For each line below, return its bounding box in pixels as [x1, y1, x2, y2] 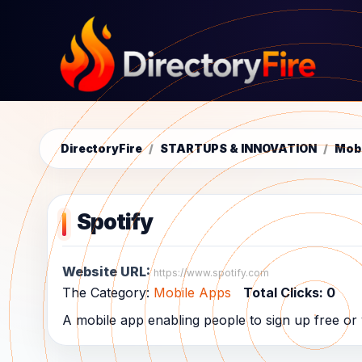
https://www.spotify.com [154, 267, 269, 280]
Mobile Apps [154, 284, 231, 301]
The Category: [62, 284, 154, 301]
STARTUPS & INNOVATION [160, 141, 319, 156]
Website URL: [62, 263, 154, 280]
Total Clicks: [243, 284, 326, 301]
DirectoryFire [61, 141, 145, 156]
